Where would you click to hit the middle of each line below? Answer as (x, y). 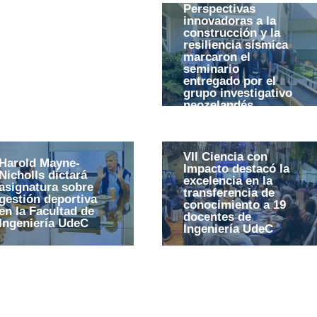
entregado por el (229, 81)
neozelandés (218, 105)
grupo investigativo (237, 93)
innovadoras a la (229, 21)
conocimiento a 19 (234, 205)
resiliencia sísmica (235, 45)
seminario (211, 69)
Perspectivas (219, 8)
